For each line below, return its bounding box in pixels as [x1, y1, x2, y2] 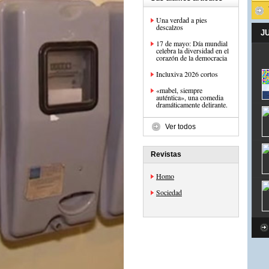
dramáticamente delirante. [156, 100, 228, 109]
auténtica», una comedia [156, 92, 223, 102]
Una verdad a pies [156, 15, 207, 25]
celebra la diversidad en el [156, 46, 229, 55]
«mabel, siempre [156, 85, 202, 95]
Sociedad [156, 187, 182, 197]
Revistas [151, 150, 181, 159]
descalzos [156, 22, 183, 32]
